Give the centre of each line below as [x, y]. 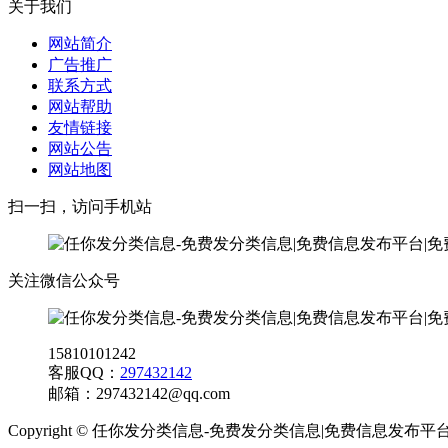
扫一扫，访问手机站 [80, 206]
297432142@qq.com [163, 393]
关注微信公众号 [64, 280]
